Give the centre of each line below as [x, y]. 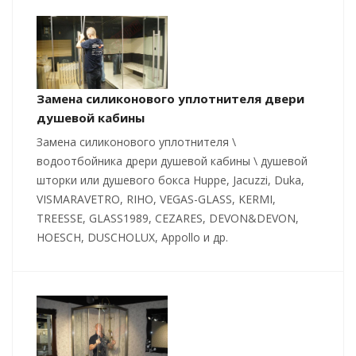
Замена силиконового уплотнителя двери [170, 99]
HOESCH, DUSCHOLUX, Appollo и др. [132, 238]
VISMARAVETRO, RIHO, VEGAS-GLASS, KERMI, [156, 199]
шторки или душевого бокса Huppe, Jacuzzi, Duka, [170, 180]
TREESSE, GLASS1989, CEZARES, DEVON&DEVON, [168, 219]
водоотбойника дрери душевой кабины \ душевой [172, 161]
